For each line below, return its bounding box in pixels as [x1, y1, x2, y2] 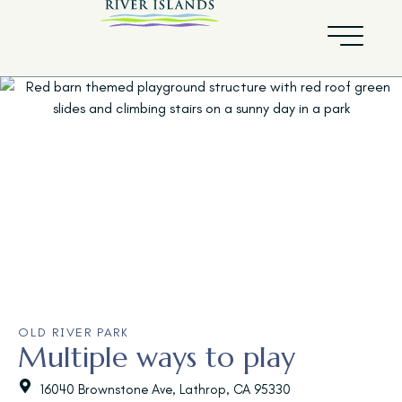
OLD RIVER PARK [18, 325, 129, 340]
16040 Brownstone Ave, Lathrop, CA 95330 [40, 381, 291, 398]
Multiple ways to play [18, 339, 295, 375]
